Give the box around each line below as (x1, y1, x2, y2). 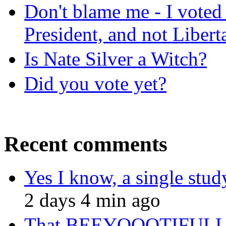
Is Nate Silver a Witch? (24, 47, 207, 70)
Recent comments (4, 132, 167, 156)
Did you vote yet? (24, 72, 166, 94)
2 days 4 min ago (24, 189, 160, 211)
